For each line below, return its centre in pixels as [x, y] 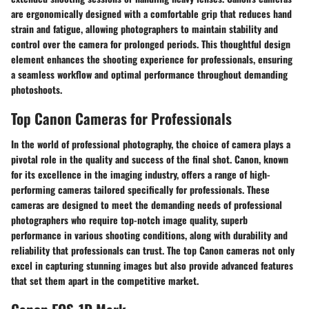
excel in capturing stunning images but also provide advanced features [152, 266]
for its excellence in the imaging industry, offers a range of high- [141, 175]
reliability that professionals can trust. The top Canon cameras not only [153, 250]
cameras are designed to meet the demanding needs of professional [147, 205]
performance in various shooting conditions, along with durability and [149, 235]
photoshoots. [37, 89]
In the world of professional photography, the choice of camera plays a [151, 144]
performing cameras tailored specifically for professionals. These [140, 190]
